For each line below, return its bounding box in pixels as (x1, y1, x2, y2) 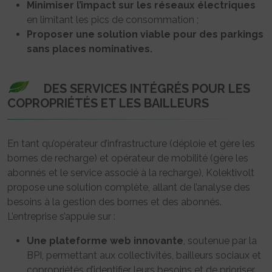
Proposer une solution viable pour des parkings (27, 29, 263, 41)
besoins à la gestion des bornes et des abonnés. (7, 196, 222, 208)
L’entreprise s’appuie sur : (7, 211, 115, 223)
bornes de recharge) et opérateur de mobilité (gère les (7, 152, 248, 165)
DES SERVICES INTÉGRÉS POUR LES (44, 81, 250, 97)
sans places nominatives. (27, 43, 152, 55)
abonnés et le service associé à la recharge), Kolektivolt (7, 167, 254, 179)
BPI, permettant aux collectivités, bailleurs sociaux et (27, 250, 261, 262)
